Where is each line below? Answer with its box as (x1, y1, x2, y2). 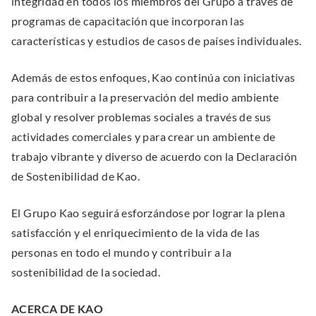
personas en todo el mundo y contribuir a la (11, 245, 232, 259)
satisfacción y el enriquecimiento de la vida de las (11, 225, 260, 239)
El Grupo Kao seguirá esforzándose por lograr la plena (11, 205, 286, 219)
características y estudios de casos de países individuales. (11, 33, 302, 47)
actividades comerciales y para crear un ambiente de (11, 129, 276, 143)
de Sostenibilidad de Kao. (11, 169, 140, 183)
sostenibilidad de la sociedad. (11, 265, 160, 279)
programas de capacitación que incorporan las (11, 13, 245, 28)
